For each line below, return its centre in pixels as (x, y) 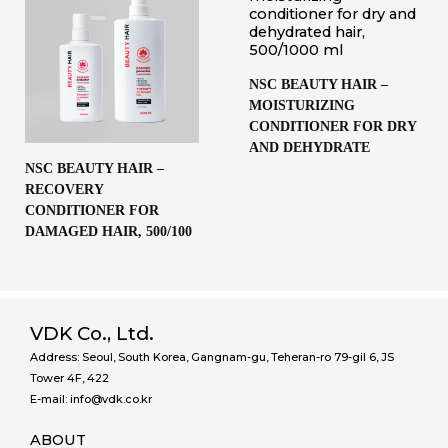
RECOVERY (64, 189)
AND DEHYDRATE (309, 147)
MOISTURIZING (302, 105)
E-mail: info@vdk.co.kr (91, 398)
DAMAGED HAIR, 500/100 (108, 231)
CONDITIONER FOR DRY (332, 126)
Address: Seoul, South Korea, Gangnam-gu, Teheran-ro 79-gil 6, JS (212, 356)
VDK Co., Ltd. (92, 333)
